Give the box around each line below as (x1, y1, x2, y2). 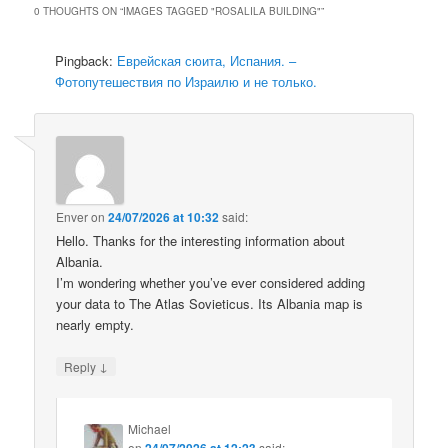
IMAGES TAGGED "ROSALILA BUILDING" (123, 4, 322, 19)
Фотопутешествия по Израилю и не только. (55, 72, 318, 92)
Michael (128, 419, 172, 437)
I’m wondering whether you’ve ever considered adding (56, 272, 366, 292)
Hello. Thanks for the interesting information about (56, 230, 346, 250)
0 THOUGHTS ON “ (34, 4, 124, 19)
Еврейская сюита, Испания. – (117, 51, 297, 71)
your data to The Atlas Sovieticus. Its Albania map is (56, 293, 364, 313)
